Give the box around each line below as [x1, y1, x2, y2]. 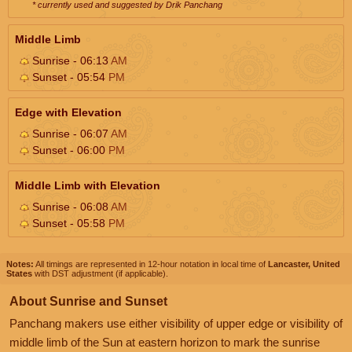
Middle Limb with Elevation [15, 178, 160, 192]
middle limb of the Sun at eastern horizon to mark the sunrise [9, 335, 320, 349]
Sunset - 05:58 [29, 216, 108, 229]
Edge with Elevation [15, 105, 122, 119]
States [6, 268, 32, 278]
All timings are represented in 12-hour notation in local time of [34, 258, 268, 269]
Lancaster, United [268, 258, 340, 269]
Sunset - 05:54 [29, 70, 108, 83]
